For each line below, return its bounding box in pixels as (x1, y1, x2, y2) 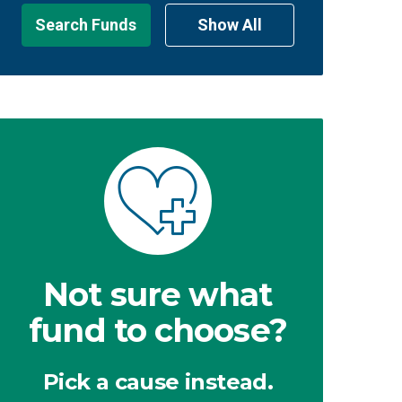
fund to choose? (29, 310, 287, 350)
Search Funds (35, 15, 137, 34)
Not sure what (43, 275, 273, 314)
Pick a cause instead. (42, 369, 274, 395)
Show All (197, 15, 262, 34)
